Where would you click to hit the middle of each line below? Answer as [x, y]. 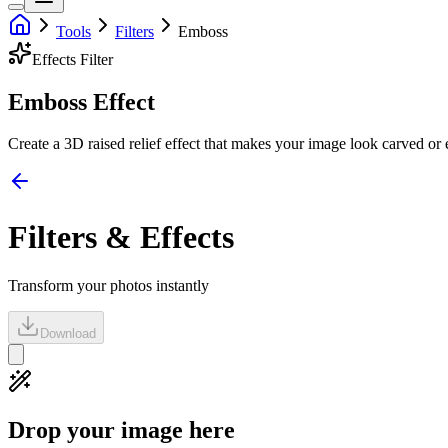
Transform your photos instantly [108, 286]
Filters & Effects [121, 236]
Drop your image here [121, 430]
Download [68, 334]
